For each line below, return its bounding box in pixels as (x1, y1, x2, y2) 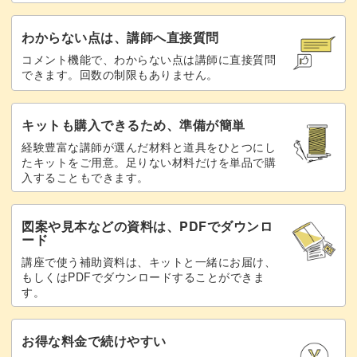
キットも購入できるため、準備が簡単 (22, 115, 245, 134)
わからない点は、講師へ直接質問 (22, 27, 219, 46)
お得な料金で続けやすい (22, 331, 167, 350)
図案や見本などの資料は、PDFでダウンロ (22, 216, 273, 235)
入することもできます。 (22, 168, 149, 185)
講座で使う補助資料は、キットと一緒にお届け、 (22, 253, 276, 269)
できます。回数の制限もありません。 (22, 65, 218, 82)
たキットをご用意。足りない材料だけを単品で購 (22, 153, 276, 170)
